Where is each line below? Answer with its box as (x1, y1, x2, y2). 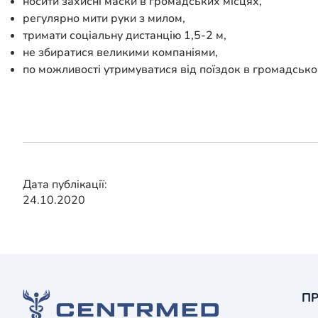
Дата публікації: (23, 177, 107, 193)
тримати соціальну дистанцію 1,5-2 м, (23, 28, 226, 44)
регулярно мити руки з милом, (23, 11, 185, 27)
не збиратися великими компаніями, (23, 45, 218, 61)
